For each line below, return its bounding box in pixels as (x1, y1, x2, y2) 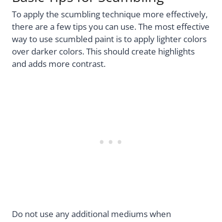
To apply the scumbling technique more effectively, (12, 8, 208, 20)
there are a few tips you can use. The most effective (12, 20, 210, 32)
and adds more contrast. (12, 57, 106, 69)
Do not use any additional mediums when (12, 208, 171, 220)
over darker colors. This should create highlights (12, 45, 195, 57)
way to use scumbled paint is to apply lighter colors (12, 33, 207, 45)
